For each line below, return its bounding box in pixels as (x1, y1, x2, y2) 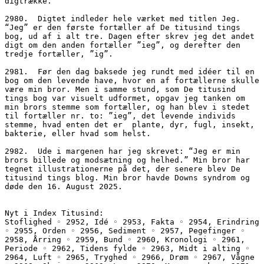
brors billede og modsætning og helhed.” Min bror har (5, 155, 250, 164)
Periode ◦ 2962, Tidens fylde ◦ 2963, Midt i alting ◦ (5, 243, 250, 253)
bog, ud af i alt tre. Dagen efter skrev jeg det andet (5, 31, 255, 41)
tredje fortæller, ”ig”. (5, 49, 113, 58)
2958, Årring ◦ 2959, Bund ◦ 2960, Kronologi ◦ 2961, (5, 235, 245, 244)
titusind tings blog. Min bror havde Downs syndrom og (5, 173, 250, 182)
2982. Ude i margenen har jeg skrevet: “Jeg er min (5, 146, 240, 156)
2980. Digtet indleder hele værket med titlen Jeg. (5, 14, 240, 23)
